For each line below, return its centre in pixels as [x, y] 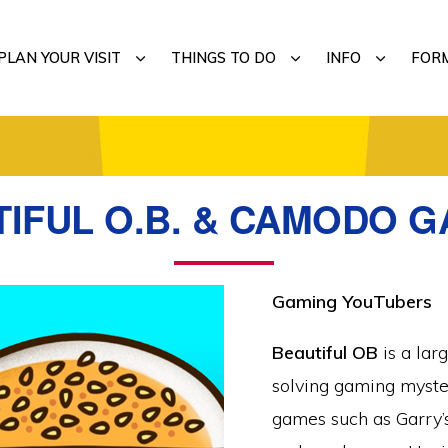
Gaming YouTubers [352, 301]
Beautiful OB [325, 352]
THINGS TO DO [224, 57]
